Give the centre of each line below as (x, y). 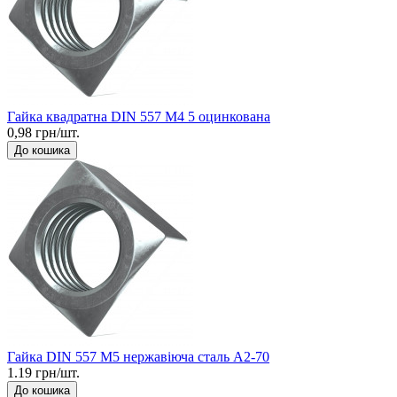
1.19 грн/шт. (43, 372)
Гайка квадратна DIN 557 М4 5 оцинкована (139, 116)
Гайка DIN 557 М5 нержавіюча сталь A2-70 (138, 356)
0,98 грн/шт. (43, 132)
